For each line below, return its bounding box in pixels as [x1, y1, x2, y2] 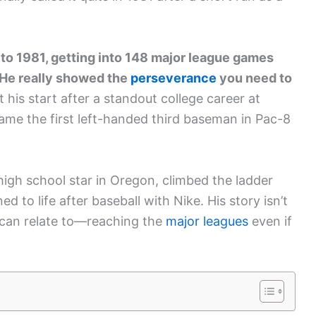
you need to [217, 70, 292, 85]
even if [248, 213, 292, 229]
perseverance [130, 70, 217, 85]
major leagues [166, 213, 248, 229]
